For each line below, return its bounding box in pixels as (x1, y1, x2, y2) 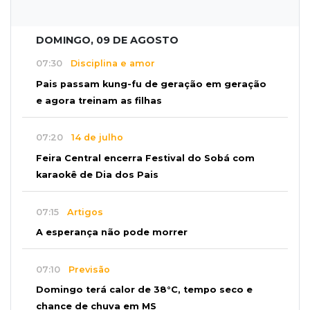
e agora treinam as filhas (36, 95, 162, 106)
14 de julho (63, 132, 123, 143)
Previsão (60, 264, 110, 275)
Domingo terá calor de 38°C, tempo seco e (36, 284, 253, 295)
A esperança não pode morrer (36, 227, 188, 238)
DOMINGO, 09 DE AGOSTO (36, 33, 179, 46)
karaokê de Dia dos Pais (36, 169, 158, 180)
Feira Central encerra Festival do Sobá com (36, 152, 255, 163)
